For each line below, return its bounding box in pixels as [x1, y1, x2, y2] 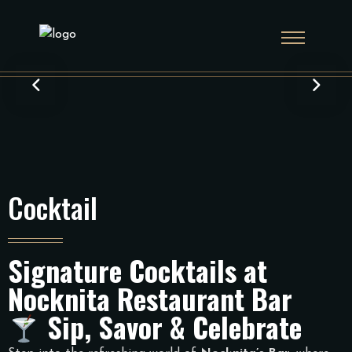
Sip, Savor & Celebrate [40, 305, 302, 347]
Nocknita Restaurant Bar [8, 277, 292, 319]
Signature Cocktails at [8, 248, 267, 291]
